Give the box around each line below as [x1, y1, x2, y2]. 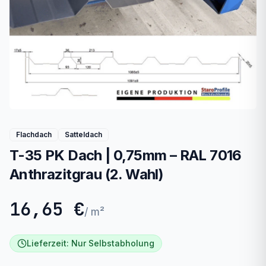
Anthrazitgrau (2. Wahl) [9, 166, 164, 183]
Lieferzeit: [27, 238, 71, 249]
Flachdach [16, 130, 52, 140]
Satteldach [65, 130, 102, 140]
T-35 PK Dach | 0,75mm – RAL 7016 [9, 147, 242, 164]
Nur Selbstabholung [71, 238, 154, 249]
